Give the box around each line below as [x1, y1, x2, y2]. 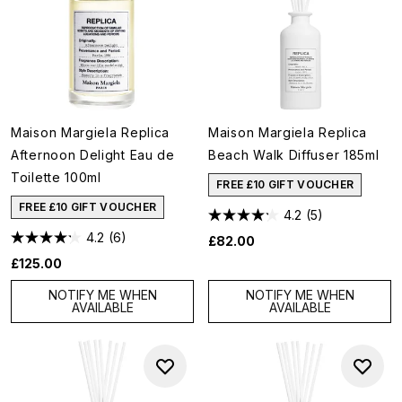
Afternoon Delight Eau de [11, 147, 175, 162]
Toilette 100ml [11, 170, 101, 185]
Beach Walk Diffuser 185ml [208, 147, 380, 162]
